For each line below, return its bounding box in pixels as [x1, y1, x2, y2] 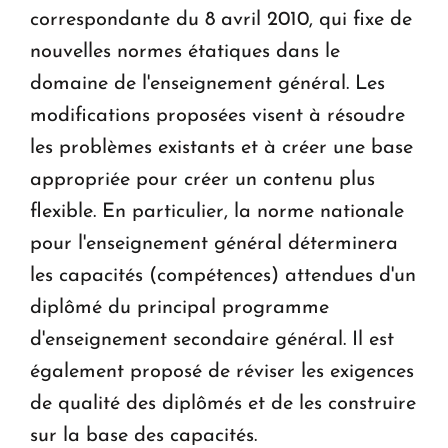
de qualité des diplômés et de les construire [30, 393, 416, 414]
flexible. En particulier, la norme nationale [30, 201, 404, 222]
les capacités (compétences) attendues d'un [30, 265, 416, 286]
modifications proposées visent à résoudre [30, 105, 405, 126]
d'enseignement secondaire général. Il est [30, 329, 394, 350]
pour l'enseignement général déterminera [30, 233, 398, 254]
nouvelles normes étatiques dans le [30, 41, 340, 62]
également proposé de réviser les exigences [30, 361, 414, 382]
